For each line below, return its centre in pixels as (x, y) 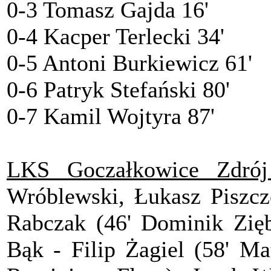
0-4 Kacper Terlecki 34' (116, 37)
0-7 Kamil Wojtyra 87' (111, 116)
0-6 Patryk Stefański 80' (118, 90)
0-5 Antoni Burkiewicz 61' (129, 63)
